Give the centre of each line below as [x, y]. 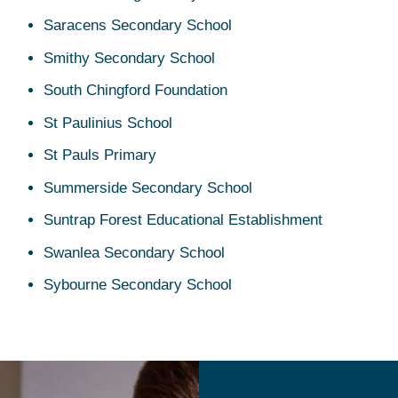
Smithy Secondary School [129, 58]
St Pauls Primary [99, 155]
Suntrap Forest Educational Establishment [183, 220]
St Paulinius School [107, 123]
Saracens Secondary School [137, 26]
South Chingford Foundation [135, 91]
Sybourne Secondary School [137, 285]
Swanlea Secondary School [134, 252]
